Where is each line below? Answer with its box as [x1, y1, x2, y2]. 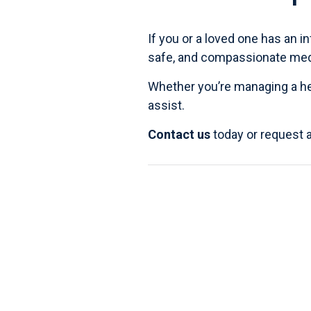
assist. [147, 98, 185, 112]
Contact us [147, 127, 210, 142]
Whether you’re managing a [147, 79, 300, 94]
